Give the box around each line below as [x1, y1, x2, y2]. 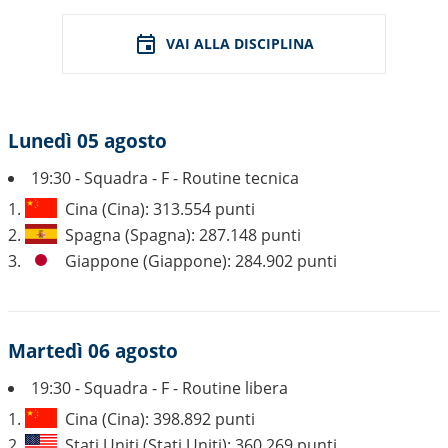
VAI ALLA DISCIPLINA [166, 34, 314, 53]
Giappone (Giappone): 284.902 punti [65, 250, 337, 272]
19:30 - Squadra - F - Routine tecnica [31, 167, 299, 189]
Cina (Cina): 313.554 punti [65, 198, 255, 220]
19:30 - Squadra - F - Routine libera [31, 377, 288, 399]
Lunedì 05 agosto [8, 128, 167, 154]
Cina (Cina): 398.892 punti [65, 408, 255, 430]
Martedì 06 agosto [8, 338, 178, 364]
